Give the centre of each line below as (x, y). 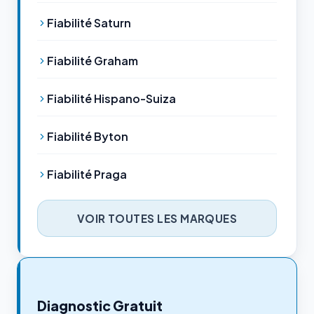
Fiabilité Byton (88, 137)
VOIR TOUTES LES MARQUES (157, 218)
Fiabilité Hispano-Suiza (111, 99)
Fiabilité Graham (93, 61)
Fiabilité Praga (87, 175)
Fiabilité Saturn (89, 23)
